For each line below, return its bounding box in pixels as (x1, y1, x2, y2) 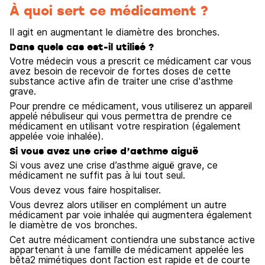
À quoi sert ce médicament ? (9, 1, 208, 19)
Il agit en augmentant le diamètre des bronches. (9, 26, 219, 38)
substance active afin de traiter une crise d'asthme (9, 75, 233, 87)
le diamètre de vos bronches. (9, 219, 137, 231)
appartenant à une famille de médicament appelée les (9, 244, 244, 256)
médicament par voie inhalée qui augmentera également (9, 209, 252, 221)
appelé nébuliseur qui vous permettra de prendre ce (9, 110, 232, 122)
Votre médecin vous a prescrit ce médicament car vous (9, 55, 251, 67)
